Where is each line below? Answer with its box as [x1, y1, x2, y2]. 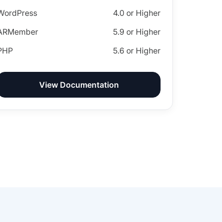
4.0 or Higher [113, 8, 161, 18]
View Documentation [39, 80, 119, 90]
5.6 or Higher [113, 46, 161, 55]
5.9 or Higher [113, 27, 161, 37]
